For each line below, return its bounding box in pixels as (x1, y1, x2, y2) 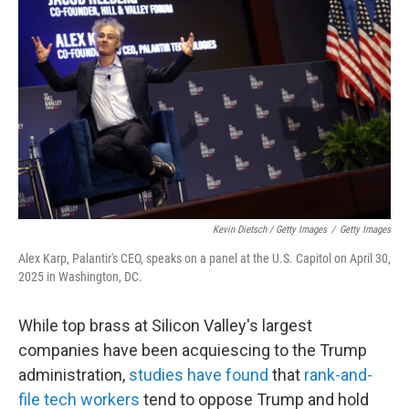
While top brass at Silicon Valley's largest (18, 316, 312, 335)
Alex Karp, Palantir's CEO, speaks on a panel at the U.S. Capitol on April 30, (18, 251, 391, 266)
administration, (18, 365, 129, 384)
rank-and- (304, 365, 372, 384)
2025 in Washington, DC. (18, 269, 142, 284)
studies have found (129, 365, 268, 384)
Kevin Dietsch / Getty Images (213, 224, 327, 236)
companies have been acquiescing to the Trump (18, 341, 367, 360)
